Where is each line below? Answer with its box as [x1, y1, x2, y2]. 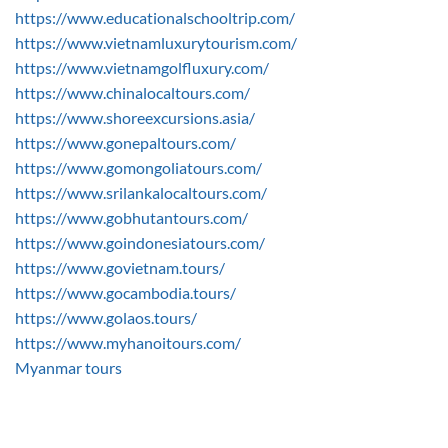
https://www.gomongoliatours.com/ [15, 157, 262, 177]
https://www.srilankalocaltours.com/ [15, 182, 267, 202]
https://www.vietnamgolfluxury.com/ [15, 57, 269, 77]
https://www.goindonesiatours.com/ [15, 232, 265, 252]
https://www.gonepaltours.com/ [15, 132, 236, 152]
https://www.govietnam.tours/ [15, 257, 225, 277]
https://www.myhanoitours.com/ [15, 332, 241, 352]
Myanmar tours [15, 357, 122, 377]
